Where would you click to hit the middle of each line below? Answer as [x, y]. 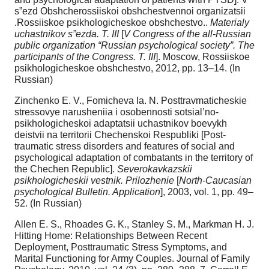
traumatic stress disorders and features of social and [125, 146]
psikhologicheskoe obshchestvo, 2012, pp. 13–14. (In [127, 68]
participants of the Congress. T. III [85, 56]
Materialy [230, 22]
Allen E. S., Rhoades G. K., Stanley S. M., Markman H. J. [134, 224]
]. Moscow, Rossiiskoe [203, 56]
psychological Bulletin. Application [87, 192]
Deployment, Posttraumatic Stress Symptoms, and [121, 247]
